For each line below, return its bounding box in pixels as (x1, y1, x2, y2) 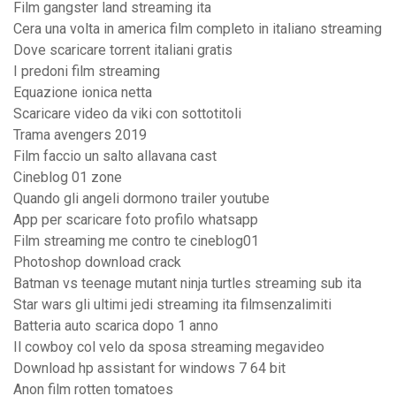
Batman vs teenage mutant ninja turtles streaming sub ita (13, 275, 362, 293)
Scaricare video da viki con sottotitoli (13, 105, 241, 123)
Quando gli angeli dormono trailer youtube (13, 190, 270, 208)
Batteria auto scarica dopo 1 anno (13, 317, 218, 335)
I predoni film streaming (13, 63, 160, 80)
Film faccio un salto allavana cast (13, 148, 217, 165)
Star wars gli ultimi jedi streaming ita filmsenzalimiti (13, 296, 331, 314)
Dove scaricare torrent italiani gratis (13, 42, 232, 59)
